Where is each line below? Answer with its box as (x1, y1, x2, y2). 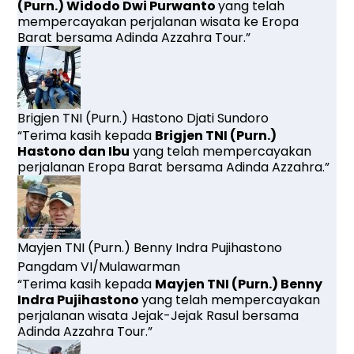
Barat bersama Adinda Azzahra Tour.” (17, 28, 251, 47)
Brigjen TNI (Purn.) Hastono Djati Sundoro (17, 108, 269, 127)
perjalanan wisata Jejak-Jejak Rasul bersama (17, 306, 299, 325)
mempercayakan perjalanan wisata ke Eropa (17, 12, 299, 31)
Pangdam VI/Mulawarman (17, 257, 181, 276)
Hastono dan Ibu (17, 141, 130, 160)
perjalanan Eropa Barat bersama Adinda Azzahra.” (17, 157, 330, 176)
